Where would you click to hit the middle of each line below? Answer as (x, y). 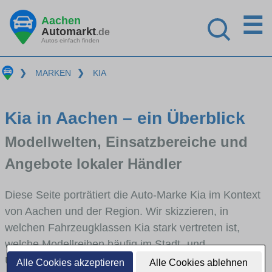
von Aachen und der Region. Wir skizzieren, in (117, 211)
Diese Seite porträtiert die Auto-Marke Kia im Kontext (133, 195)
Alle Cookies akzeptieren (70, 263)
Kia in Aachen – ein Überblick (125, 118)
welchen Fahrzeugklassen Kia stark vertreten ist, (122, 227)
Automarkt (69, 31)
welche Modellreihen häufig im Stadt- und (105, 244)
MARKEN (53, 73)
